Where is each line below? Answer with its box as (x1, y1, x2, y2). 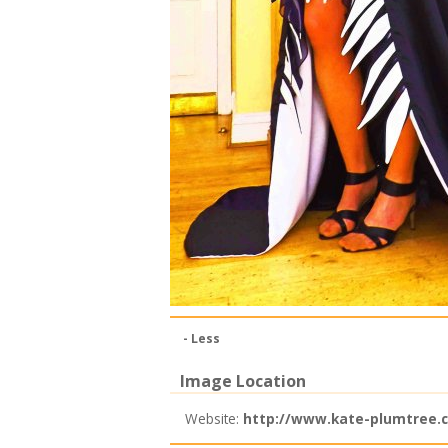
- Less (182, 330, 220, 347)
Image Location (179, 370, 306, 392)
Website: (184, 409, 243, 428)
